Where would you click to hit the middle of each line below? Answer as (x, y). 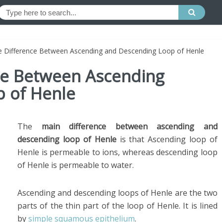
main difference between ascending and (130, 126)
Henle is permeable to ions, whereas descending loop (117, 152)
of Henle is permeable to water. (76, 165)
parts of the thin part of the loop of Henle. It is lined (117, 206)
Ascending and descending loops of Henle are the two (117, 193)
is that (132, 139)
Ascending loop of (183, 139)
